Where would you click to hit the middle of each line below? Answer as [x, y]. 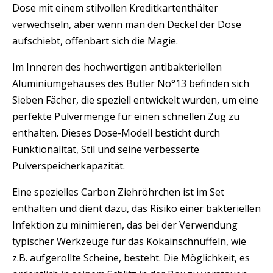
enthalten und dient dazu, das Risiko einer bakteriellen [136, 208]
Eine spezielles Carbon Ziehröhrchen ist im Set [118, 192]
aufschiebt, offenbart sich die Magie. [95, 41]
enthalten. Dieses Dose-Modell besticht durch [116, 133]
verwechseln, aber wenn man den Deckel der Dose [127, 24]
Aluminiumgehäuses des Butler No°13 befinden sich [131, 83]
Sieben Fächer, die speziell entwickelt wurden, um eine [135, 100]
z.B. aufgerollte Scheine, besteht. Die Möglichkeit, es [131, 257]
